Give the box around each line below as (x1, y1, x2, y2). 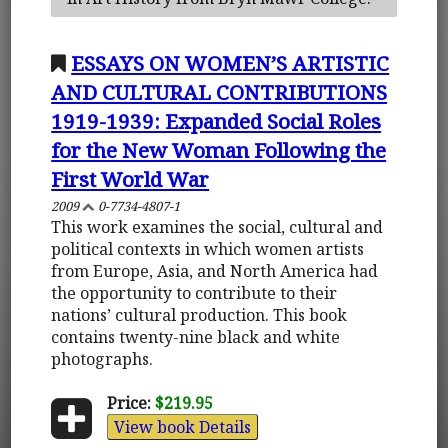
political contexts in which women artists (51, 237, 365, 260)
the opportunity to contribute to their (51, 281, 338, 304)
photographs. (51, 347, 154, 370)
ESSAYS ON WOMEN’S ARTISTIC (71, 48, 390, 77)
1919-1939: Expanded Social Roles (51, 106, 382, 135)
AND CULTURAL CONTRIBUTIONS (51, 77, 388, 106)
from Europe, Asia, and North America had (51, 259, 379, 282)
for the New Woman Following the (51, 135, 387, 164)
